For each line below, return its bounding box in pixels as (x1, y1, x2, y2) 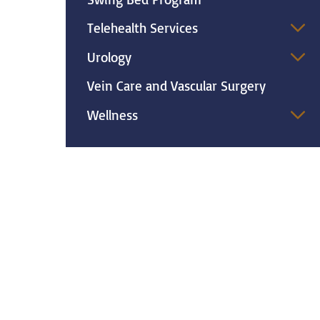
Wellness (86, 106, 138, 124)
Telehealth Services (86, 19, 198, 37)
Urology (86, 48, 131, 66)
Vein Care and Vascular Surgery (86, 77, 266, 95)
